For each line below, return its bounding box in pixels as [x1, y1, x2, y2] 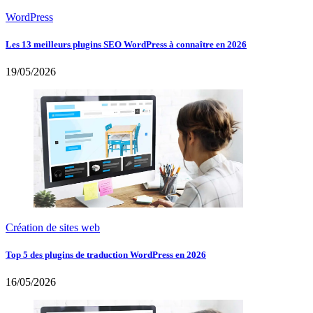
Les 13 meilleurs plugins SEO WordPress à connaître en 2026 [6, 38, 247, 50]
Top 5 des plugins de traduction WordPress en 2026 [6, 249, 206, 261]
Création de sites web [6, 221, 100, 233]
